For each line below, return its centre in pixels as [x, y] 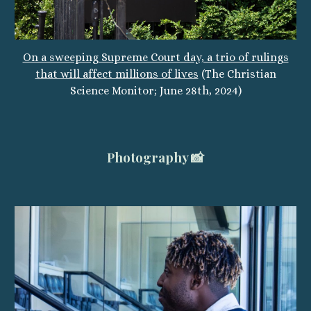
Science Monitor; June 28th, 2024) [155, 91]
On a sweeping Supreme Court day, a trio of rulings [155, 58]
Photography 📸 [155, 157]
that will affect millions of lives [117, 74]
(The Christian [237, 74]
